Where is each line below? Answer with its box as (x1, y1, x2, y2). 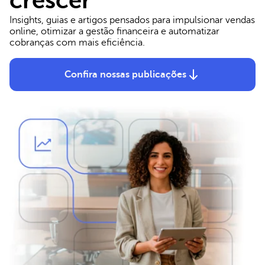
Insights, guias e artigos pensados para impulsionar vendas (9, 15, 255, 25)
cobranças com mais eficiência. (9, 37, 145, 48)
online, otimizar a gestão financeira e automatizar (9, 26, 219, 37)
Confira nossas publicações (64, 69, 186, 80)
